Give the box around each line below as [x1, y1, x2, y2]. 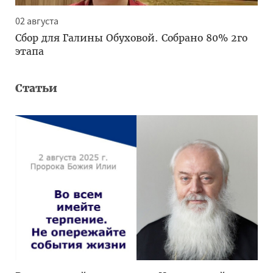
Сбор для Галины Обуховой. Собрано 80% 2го [15, 32, 247, 44]
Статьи [15, 82, 57, 95]
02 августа [15, 15, 58, 27]
